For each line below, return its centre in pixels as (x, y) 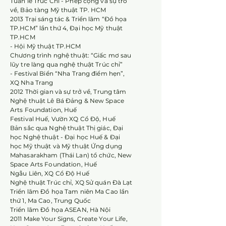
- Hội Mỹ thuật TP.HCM (46, 46)
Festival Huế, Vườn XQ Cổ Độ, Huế (63, 119)
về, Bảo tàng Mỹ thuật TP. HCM (58, 10)
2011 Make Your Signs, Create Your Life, (69, 219)
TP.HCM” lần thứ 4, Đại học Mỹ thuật (67, 28)
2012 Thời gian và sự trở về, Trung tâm (68, 92)
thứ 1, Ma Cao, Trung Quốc (50, 201)
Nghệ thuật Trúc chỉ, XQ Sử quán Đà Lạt (71, 182)
